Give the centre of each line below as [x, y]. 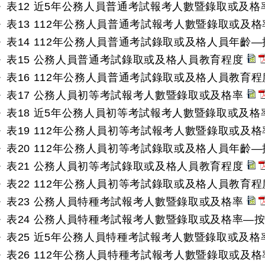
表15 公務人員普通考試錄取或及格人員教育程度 [125, 60]
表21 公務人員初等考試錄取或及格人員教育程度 [125, 166]
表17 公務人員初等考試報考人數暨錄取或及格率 [125, 95]
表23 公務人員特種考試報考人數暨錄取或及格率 [125, 202]
